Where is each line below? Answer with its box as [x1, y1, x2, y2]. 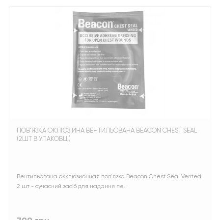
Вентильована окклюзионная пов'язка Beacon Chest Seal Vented [17, 173, 201, 180]
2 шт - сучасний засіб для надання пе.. [17, 183, 127, 190]
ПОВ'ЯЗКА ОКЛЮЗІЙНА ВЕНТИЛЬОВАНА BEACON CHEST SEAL [17, 127, 197, 135]
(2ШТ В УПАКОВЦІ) [17, 135, 71, 143]
